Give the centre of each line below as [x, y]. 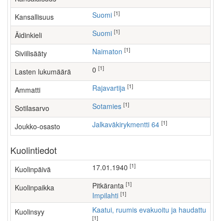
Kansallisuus [34, 17]
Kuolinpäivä [33, 169]
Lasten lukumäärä [43, 72]
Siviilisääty [31, 53]
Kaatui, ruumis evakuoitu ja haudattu [151, 210]
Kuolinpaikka [35, 187]
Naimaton [110, 51]
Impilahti [106, 195]
